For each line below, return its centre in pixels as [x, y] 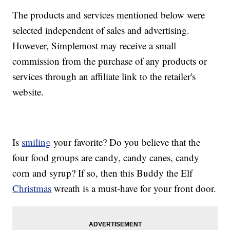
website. [28, 91]
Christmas [32, 188]
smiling [36, 142]
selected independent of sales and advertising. [101, 30]
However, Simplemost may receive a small [94, 45]
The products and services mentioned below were [109, 14]
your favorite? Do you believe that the [126, 142]
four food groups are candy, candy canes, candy [106, 157]
